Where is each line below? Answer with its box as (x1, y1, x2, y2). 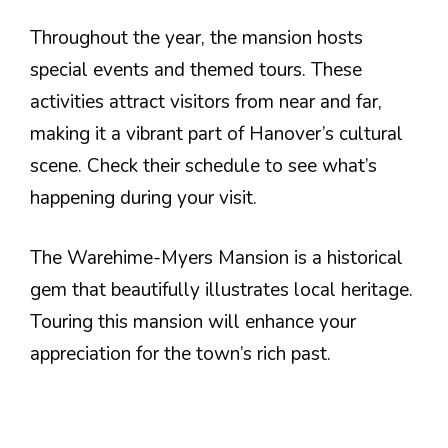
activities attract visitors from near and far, (30, 88, 382, 115)
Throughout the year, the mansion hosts (30, 24, 363, 51)
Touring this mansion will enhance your (30, 309, 356, 335)
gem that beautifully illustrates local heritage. (30, 277, 413, 303)
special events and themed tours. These (30, 56, 362, 83)
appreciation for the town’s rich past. (30, 341, 331, 367)
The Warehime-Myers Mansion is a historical (30, 245, 403, 271)
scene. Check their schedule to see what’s (30, 152, 377, 179)
